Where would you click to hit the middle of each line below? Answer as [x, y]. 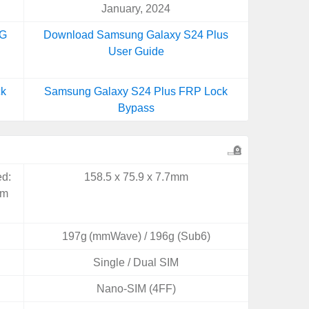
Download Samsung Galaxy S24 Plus [136, 35]
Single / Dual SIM [136, 262]
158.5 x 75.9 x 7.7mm [136, 177]
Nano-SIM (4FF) [136, 289]
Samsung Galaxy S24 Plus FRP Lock [136, 91]
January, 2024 [136, 9]
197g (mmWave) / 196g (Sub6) [136, 236]
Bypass [136, 108]
